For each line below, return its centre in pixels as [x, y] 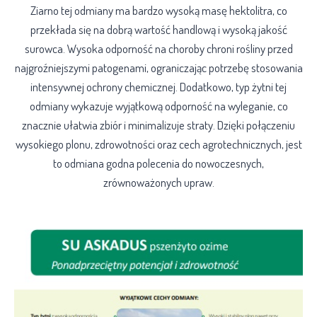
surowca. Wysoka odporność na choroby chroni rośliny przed [158, 49]
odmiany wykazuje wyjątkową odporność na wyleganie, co [158, 106]
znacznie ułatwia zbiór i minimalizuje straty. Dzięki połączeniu [158, 125]
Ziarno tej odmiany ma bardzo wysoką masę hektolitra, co [158, 11]
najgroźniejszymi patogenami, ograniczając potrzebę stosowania [158, 68]
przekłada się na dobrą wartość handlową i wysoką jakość [158, 30]
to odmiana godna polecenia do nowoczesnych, [158, 163]
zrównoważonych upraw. [158, 183]
